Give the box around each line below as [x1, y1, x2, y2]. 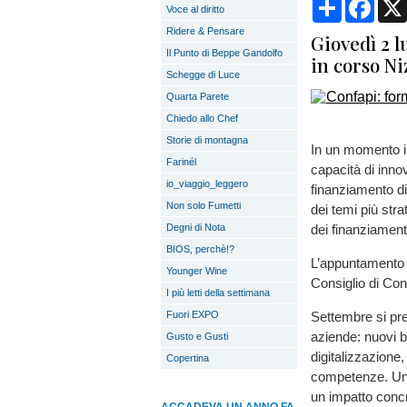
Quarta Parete [166, 91, 229, 102]
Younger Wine [166, 265, 227, 276]
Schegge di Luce [166, 69, 240, 80]
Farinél [166, 156, 196, 167]
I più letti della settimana [166, 287, 270, 298]
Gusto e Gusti [166, 331, 228, 342]
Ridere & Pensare [166, 25, 244, 36]
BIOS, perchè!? [166, 243, 234, 254]
